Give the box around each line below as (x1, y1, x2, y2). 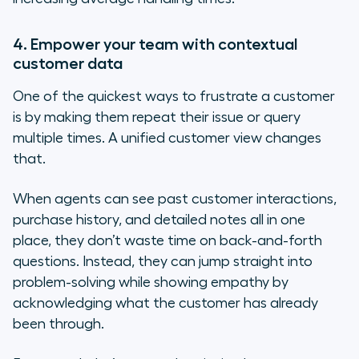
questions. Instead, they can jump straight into (13, 254, 313, 269)
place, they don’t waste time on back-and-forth (13, 233, 322, 248)
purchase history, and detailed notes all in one (13, 212, 305, 228)
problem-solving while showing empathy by (13, 275, 288, 290)
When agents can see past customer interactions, (13, 192, 337, 207)
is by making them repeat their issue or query (13, 110, 301, 125)
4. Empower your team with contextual (13, 36, 297, 53)
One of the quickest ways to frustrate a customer (13, 89, 335, 104)
